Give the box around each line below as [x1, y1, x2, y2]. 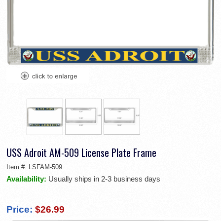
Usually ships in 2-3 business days [48, 175, 160, 184]
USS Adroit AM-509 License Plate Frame [6, 145, 156, 160]
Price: [6, 204, 33, 215]
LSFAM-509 [29, 163, 62, 171]
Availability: [6, 175, 48, 184]
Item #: [6, 163, 29, 171]
